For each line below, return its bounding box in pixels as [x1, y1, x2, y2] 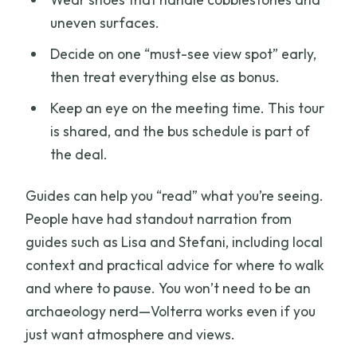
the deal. [49, 144, 108, 163]
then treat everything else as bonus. [49, 68, 280, 87]
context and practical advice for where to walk [25, 256, 325, 275]
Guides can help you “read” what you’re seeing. [25, 186, 324, 206]
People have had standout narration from [25, 210, 292, 229]
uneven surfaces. [49, 14, 159, 33]
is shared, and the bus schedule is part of [49, 121, 310, 140]
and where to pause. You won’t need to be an [25, 279, 312, 298]
